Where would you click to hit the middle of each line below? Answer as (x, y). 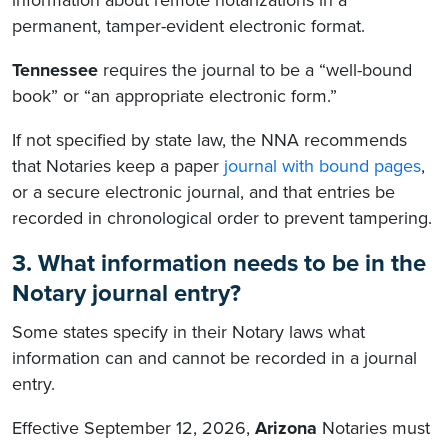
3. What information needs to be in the (219, 264)
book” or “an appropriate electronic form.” (174, 96)
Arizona (286, 428)
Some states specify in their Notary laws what (188, 332)
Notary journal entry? (126, 294)
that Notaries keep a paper (118, 166)
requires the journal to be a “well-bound (255, 70)
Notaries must (373, 428)
